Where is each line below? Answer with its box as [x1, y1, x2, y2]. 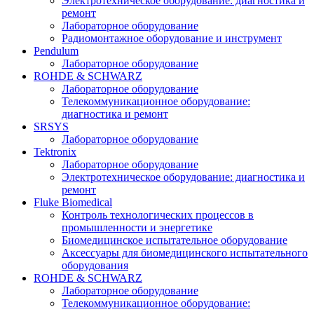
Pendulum [34, 45, 78, 57]
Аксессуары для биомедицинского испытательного [62, 247, 308, 259]
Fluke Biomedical [34, 196, 112, 208]
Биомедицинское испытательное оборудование [62, 234, 287, 246]
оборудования [62, 259, 128, 271]
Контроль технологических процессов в [62, 209, 254, 221]
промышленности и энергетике [62, 221, 212, 233]
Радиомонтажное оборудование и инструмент [62, 32, 282, 44]
